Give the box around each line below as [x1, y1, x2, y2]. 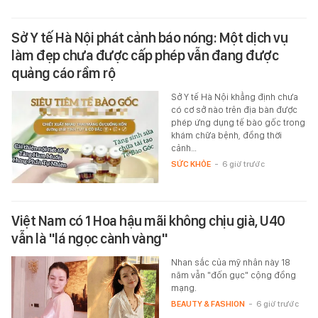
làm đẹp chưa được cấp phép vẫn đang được [11, 47, 278, 65]
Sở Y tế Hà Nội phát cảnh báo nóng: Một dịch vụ [11, 29, 287, 47]
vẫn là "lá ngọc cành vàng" [11, 230, 168, 248]
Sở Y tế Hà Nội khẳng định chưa [170, 92, 298, 103]
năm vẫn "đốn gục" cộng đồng [170, 270, 296, 281]
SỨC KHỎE [170, 159, 211, 170]
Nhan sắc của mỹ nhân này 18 [170, 257, 290, 268]
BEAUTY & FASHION [170, 299, 245, 309]
